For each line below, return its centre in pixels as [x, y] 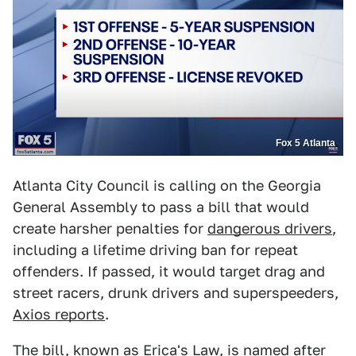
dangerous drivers [270, 229]
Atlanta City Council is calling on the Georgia [167, 186]
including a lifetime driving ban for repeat [155, 250]
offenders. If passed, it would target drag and [169, 272]
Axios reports [59, 315]
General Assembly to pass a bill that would [161, 207]
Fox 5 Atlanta [306, 143]
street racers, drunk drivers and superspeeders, [176, 293]
